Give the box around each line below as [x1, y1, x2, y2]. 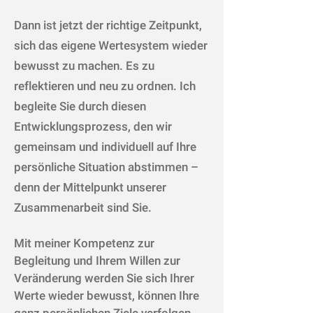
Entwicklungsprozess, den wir [14, 118, 172, 136]
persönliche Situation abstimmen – [14, 159, 198, 176]
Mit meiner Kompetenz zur [14, 235, 154, 252]
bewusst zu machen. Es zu [14, 57, 154, 75]
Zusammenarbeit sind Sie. [14, 199, 152, 217]
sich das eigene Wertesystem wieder [14, 37, 208, 54]
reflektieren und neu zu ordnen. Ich [14, 78, 196, 95]
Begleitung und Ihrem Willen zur [14, 252, 180, 270]
